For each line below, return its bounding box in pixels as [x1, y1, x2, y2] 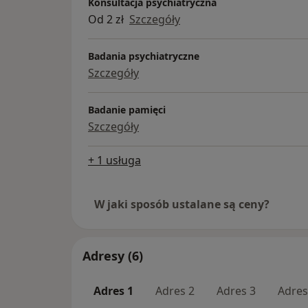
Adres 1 [93, 283, 133, 299]
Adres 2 [155, 283, 195, 299]
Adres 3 [217, 283, 256, 299]
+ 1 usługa [88, 153, 141, 168]
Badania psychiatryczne [88, 49, 199, 63]
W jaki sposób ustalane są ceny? [94, 197, 269, 212]
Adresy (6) [82, 247, 143, 265]
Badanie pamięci [88, 103, 166, 117]
